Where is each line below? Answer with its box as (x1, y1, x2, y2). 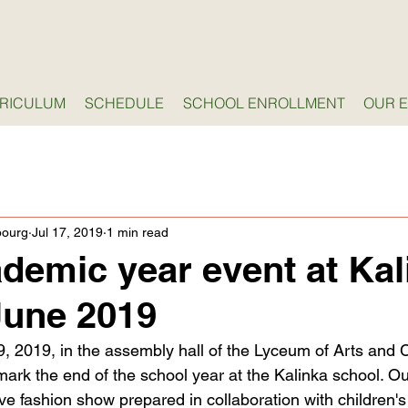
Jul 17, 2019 (32, 224, 103, 240)
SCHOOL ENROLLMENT (183, 94, 345, 112)
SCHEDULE (85, 94, 164, 112)
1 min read (107, 224, 168, 240)
